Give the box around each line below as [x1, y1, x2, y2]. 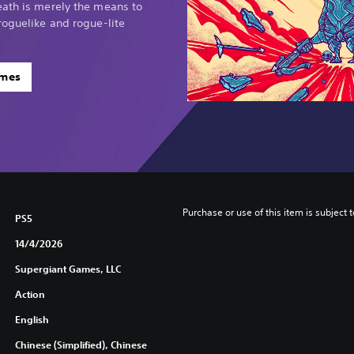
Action [14, 287, 45, 300]
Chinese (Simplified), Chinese [14, 337, 147, 351]
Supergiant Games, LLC [14, 262, 121, 275]
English [14, 312, 49, 326]
